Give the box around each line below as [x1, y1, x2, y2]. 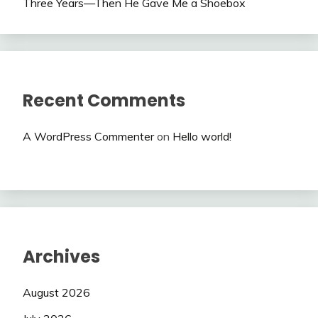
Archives [23, 245, 100, 269]
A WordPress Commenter [23, 129, 154, 144]
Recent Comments [23, 89, 185, 113]
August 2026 [23, 285, 90, 300]
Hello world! [172, 129, 231, 144]
